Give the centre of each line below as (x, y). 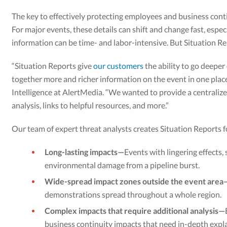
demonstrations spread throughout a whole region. (133, 194)
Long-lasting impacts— (85, 152)
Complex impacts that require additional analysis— (135, 211)
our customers (119, 66)
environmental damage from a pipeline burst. (122, 165)
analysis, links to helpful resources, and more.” (90, 105)
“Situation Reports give (53, 66)
